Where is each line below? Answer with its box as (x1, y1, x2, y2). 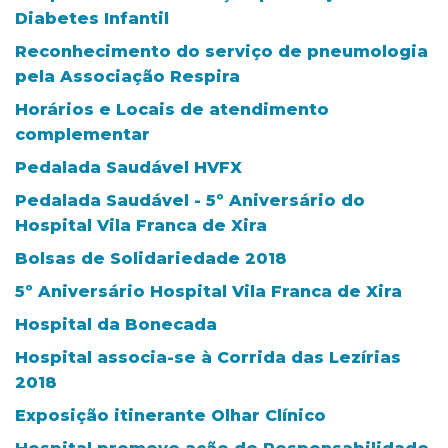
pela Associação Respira (15, 66, 240, 86)
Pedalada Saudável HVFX (15, 157, 242, 177)
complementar (15, 124, 150, 144)
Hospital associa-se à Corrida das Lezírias (15, 347, 401, 367)
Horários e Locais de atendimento (15, 99, 329, 119)
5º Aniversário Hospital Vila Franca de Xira (15, 281, 402, 301)
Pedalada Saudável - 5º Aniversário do (15, 190, 365, 210)
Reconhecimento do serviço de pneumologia (15, 41, 428, 61)
